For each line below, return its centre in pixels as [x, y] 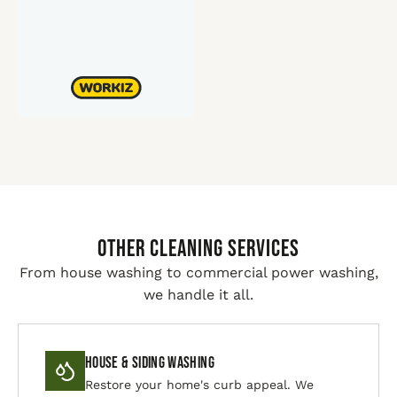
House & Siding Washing [150, 363]
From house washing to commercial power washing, [198, 272]
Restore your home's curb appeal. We [199, 385]
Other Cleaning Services [198, 249]
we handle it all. [198, 295]
